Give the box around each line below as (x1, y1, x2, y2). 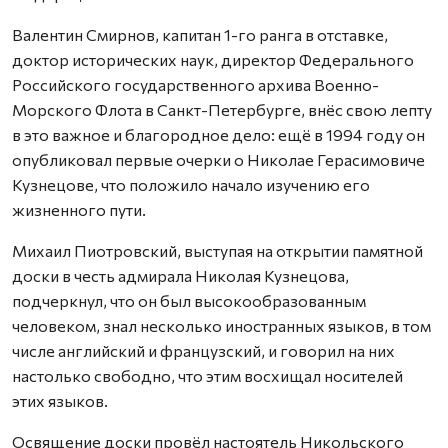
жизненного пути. (12, 200, 146, 220)
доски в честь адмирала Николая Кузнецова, (12, 266, 349, 286)
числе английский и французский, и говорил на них (12, 341, 395, 361)
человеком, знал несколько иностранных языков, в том (12, 316, 431, 336)
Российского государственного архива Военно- (12, 75, 379, 95)
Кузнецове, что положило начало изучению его (12, 175, 370, 195)
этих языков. (12, 391, 108, 411)
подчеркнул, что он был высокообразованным (12, 291, 366, 311)
